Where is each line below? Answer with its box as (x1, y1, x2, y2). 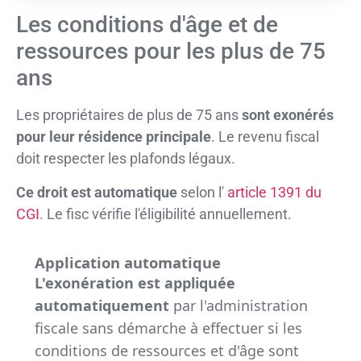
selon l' (177, 183, 227, 201)
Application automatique (34, 251, 221, 272)
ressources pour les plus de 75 (16, 38, 326, 65)
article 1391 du (227, 183, 322, 201)
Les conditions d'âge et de (16, 11, 278, 39)
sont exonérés (242, 106, 334, 124)
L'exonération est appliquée (34, 272, 235, 293)
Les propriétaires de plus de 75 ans (16, 106, 242, 124)
